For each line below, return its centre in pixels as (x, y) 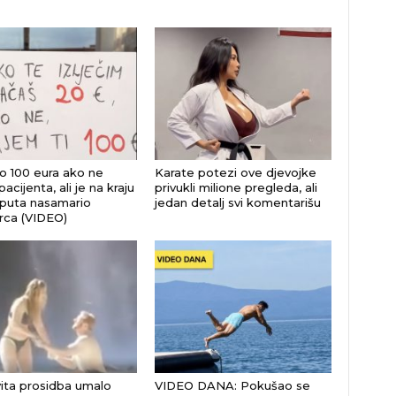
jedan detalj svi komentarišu (237, 202)
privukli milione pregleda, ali (236, 187)
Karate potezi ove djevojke (235, 172)
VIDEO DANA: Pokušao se (232, 385)
